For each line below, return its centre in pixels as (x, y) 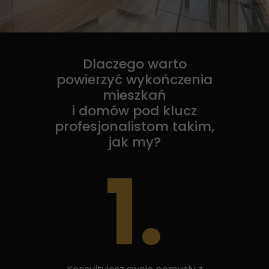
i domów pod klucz (134, 111)
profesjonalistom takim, (134, 126)
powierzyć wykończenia (134, 80)
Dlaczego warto (134, 64)
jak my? (134, 142)
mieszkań (134, 95)
